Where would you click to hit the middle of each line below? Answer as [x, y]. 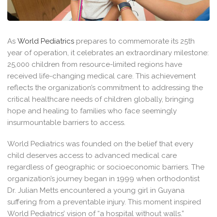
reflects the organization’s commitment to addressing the [105, 88]
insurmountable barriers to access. [66, 123]
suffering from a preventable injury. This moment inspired [104, 202]
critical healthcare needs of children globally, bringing [101, 99]
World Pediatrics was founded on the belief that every [100, 144]
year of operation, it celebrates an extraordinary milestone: [108, 53]
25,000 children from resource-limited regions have [95, 64]
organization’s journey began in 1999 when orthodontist [103, 179]
